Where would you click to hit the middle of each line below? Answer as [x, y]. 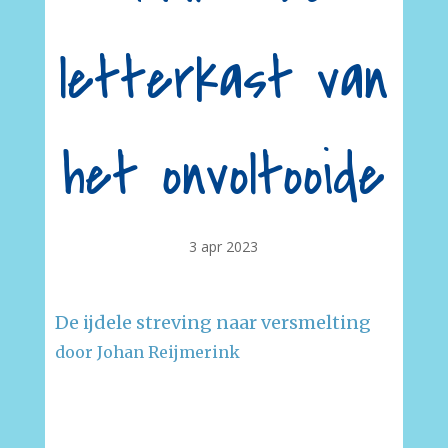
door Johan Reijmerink [147, 352]
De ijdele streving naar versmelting [212, 322]
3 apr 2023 [224, 246]
